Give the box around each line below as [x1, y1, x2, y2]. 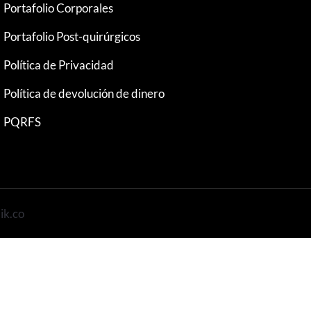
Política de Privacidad [3, 57, 115, 72]
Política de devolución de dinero [3, 85, 165, 101]
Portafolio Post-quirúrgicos [3, 28, 141, 44]
